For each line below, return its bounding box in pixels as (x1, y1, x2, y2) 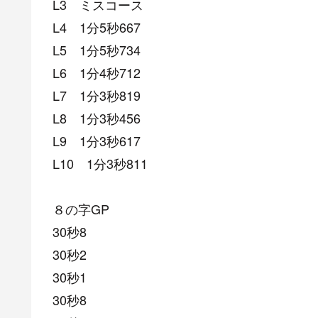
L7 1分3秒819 (53, 86, 141, 105)
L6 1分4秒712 (53, 63, 141, 82)
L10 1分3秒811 (53, 154, 148, 173)
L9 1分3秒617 (53, 131, 141, 150)
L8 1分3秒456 (53, 109, 141, 128)
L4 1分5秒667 (53, 18, 141, 37)
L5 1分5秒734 (53, 40, 141, 60)
